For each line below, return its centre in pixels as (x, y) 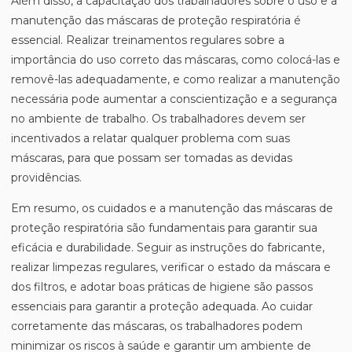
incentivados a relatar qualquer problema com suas (150, 138)
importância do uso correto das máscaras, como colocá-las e (176, 60)
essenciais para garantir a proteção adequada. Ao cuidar (162, 306)
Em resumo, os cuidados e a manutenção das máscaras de (172, 208)
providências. (46, 178)
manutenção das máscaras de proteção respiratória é (156, 20)
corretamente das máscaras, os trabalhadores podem (157, 326)
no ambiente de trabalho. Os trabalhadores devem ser (158, 119)
